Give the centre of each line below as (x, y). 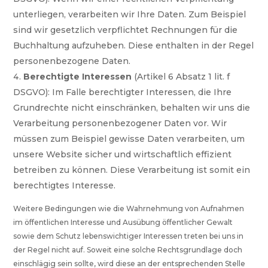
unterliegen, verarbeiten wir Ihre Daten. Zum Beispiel (130, 15)
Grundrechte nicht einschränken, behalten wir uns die (132, 108)
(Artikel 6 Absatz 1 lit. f (182, 77)
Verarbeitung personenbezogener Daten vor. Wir (120, 124)
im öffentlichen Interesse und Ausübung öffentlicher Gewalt (123, 223)
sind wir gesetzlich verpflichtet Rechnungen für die (126, 30)
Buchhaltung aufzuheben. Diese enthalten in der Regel (134, 46)
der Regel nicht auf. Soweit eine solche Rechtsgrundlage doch (128, 250)
